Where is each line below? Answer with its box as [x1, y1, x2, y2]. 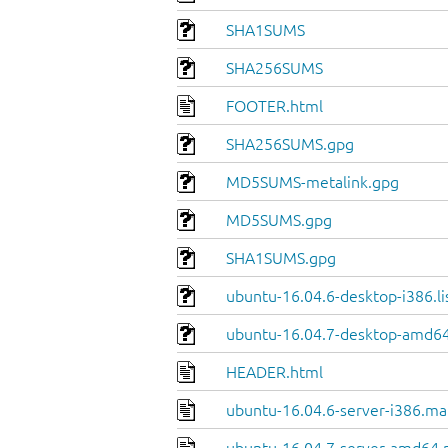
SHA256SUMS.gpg [226, 135, 354, 154]
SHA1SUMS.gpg [226, 249, 336, 268]
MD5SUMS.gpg [226, 211, 332, 230]
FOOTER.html [226, 97, 323, 116]
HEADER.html [226, 363, 323, 382]
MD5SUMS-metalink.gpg [226, 173, 399, 192]
